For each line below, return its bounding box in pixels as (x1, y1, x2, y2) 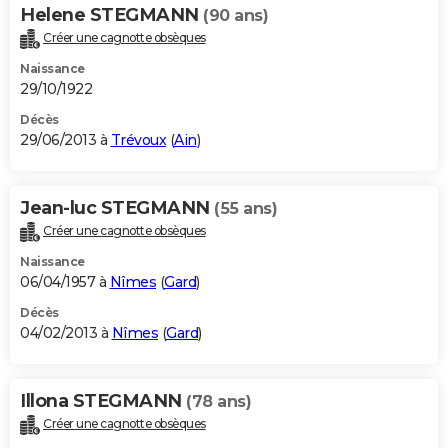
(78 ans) (186, 392, 251, 412)
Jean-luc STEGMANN (20, 197, 214, 220)
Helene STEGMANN (20, 4, 203, 27)
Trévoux (110, 131, 166, 150)
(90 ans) (203, 6, 268, 26)
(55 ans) (214, 199, 277, 219)
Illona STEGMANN (20, 390, 186, 413)
